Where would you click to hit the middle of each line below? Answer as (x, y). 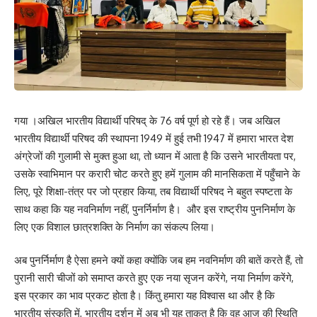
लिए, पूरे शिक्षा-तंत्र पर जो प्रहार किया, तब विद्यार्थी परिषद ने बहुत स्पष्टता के (153, 191)
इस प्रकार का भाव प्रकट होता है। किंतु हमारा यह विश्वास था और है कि (144, 296)
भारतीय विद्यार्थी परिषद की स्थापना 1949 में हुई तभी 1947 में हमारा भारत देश (154, 138)
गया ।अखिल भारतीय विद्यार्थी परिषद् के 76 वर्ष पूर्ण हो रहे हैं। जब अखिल (147, 120)
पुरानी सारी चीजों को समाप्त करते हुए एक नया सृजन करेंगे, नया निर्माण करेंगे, (154, 278)
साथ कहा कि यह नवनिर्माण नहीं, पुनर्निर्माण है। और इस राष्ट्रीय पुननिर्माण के (155, 209)
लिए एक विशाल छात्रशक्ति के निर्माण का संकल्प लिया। (115, 226)
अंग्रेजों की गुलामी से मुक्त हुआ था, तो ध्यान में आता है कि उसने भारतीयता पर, (155, 156)
